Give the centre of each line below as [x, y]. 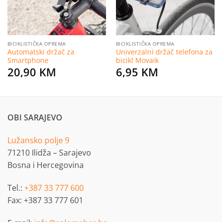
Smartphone [28, 60]
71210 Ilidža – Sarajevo [49, 153]
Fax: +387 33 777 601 [45, 200]
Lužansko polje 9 [38, 140]
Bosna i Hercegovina [46, 165]
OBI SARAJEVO [35, 118]
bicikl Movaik [137, 60]
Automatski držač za [41, 52]
